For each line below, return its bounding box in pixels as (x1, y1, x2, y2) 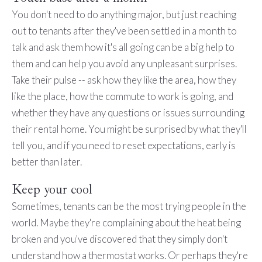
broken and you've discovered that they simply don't (11, 233, 227, 246)
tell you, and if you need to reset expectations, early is (11, 139, 236, 151)
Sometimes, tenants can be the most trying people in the (11, 200, 246, 213)
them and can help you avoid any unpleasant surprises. (11, 57, 237, 70)
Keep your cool (11, 181, 92, 198)
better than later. (11, 155, 82, 168)
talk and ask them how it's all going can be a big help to (11, 40, 235, 53)
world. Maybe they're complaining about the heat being (11, 216, 241, 229)
